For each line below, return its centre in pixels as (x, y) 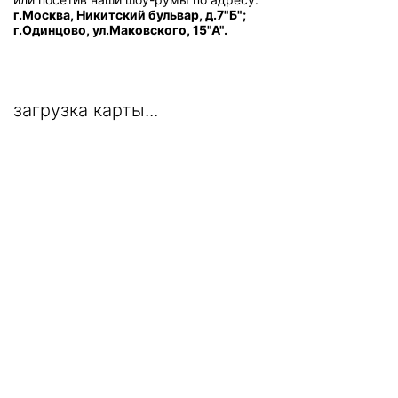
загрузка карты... (86, 111)
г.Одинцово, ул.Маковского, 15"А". (120, 30)
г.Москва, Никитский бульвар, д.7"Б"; (130, 15)
